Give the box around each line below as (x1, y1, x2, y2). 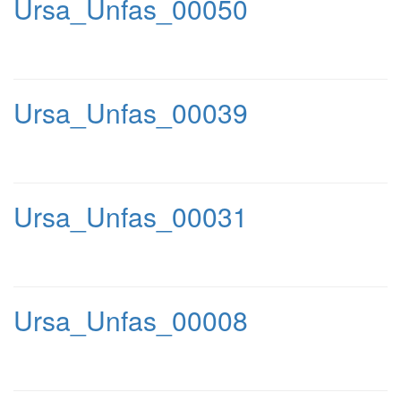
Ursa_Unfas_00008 (13, 301, 248, 339)
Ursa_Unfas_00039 (13, 93, 248, 132)
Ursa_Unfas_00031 (13, 197, 248, 235)
